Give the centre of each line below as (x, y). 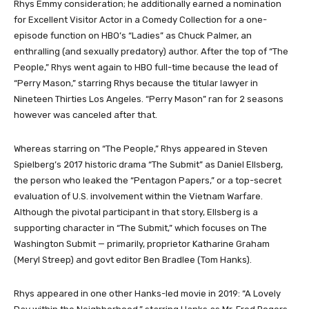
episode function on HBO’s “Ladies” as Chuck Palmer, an (133, 35)
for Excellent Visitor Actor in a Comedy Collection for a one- (140, 19)
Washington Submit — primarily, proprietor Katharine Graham (142, 243)
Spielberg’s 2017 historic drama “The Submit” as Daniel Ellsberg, (148, 164)
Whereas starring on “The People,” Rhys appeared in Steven (141, 148)
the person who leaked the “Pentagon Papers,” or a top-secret (148, 180)
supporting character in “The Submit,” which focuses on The (140, 228)
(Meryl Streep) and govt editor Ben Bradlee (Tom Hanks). (133, 259)
